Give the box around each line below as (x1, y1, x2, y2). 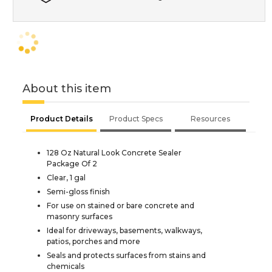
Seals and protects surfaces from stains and (47, 250, 206, 260)
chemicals (47, 261, 84, 271)
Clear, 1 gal (47, 172, 86, 182)
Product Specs (109, 114, 163, 123)
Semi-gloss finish (47, 186, 110, 196)
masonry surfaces (47, 211, 112, 221)
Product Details (30, 114, 93, 123)
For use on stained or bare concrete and (47, 200, 194, 210)
